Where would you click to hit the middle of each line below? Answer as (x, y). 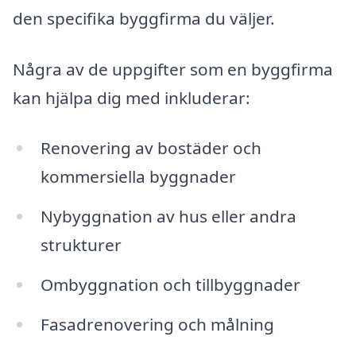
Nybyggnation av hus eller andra (168, 217)
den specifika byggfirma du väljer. (144, 18)
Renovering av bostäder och (151, 148)
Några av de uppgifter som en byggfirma (173, 69)
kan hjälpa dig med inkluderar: (132, 97)
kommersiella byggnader (138, 177)
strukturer (81, 245)
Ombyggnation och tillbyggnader (170, 285)
